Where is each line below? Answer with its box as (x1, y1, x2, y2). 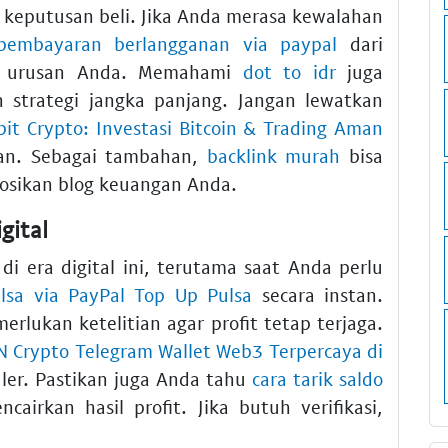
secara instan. (252, 283, 384, 307)
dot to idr (242, 59, 336, 83)
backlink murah (206, 143, 341, 167)
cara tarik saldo (252, 367, 383, 391)
